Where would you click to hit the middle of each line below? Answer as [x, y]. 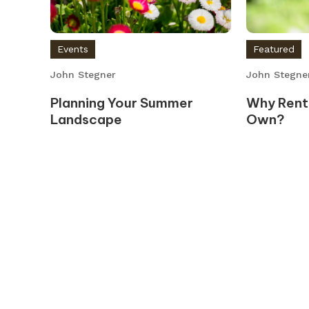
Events [72, 49]
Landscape [86, 119]
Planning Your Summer [121, 102]
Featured [274, 49]
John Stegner [83, 74]
